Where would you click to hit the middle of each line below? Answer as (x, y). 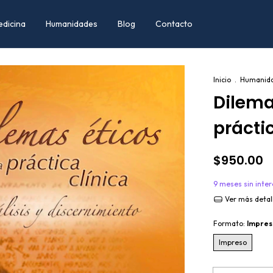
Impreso (233, 242)
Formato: (230, 223)
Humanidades (72, 24)
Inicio (222, 80)
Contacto (174, 24)
